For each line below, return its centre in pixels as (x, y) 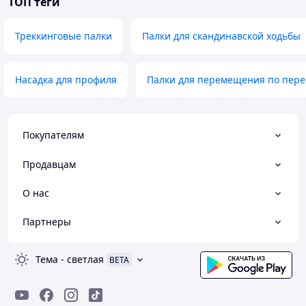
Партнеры (47, 222)
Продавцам (49, 164)
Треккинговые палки (64, 36)
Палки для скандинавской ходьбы (221, 36)
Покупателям (53, 135)
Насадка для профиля (66, 80)
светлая (85, 259)
